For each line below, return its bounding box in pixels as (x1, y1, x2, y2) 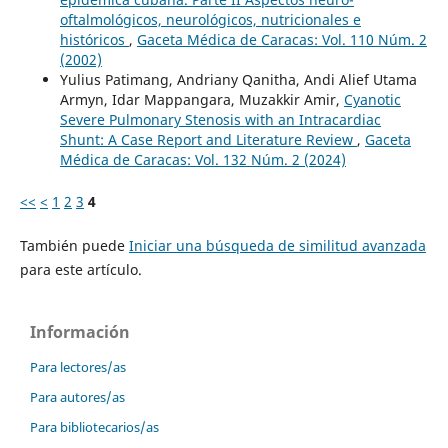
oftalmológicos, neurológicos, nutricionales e (59, 9, 361, 29)
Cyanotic (343, 89, 401, 109)
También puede (19, 235, 129, 255)
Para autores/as (30, 387, 125, 406)
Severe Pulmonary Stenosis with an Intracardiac (59, 109, 381, 129)
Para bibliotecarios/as (30, 417, 159, 436)
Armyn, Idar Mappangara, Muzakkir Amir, (59, 89, 344, 109)
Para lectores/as (30, 357, 126, 376)
